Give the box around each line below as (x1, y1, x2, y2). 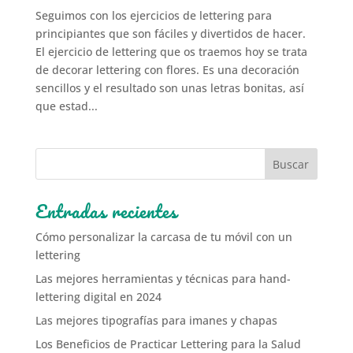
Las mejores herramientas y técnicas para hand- (35, 271, 291, 287)
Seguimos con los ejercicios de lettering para (35, 8, 272, 24)
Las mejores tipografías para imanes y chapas (35, 313, 277, 329)
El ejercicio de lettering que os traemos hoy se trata (35, 44, 307, 60)
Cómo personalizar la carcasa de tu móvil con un (35, 229, 292, 245)
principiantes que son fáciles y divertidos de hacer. (35, 26, 306, 42)
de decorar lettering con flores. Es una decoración (35, 62, 299, 78)
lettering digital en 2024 (35, 289, 162, 305)
